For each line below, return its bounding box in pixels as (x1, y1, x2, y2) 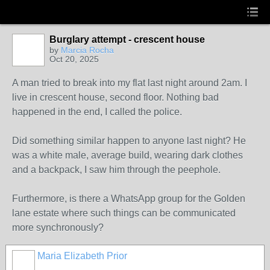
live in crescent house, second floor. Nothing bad (12, 92, 219, 102)
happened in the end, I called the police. (12, 107, 182, 117)
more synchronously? (12, 222, 104, 233)
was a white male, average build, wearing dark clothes (12, 150, 243, 160)
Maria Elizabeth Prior (37, 251, 127, 261)
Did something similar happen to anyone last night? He (12, 136, 246, 146)
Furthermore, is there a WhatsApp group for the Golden (12, 193, 245, 204)
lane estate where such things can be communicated (12, 208, 236, 218)
